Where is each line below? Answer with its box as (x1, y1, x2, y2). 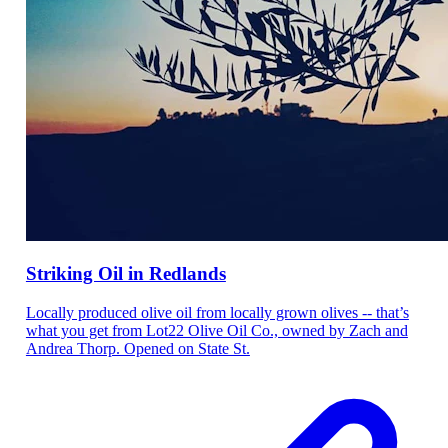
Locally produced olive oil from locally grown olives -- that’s (25, 303, 409, 321)
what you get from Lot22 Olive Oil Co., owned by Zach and (25, 321, 408, 339)
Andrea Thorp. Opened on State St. (25, 339, 250, 357)
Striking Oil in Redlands (25, 263, 226, 285)
